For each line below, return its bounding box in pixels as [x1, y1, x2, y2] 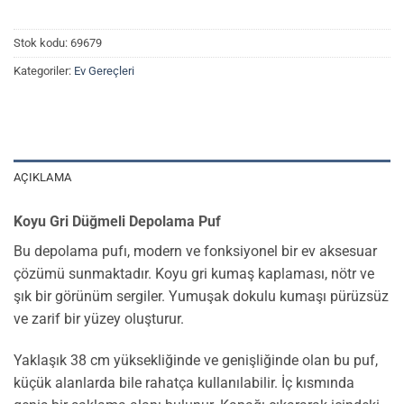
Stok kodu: [14, 36, 70, 50]
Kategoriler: [14, 64, 74, 78]
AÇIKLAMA [14, 170, 72, 184]
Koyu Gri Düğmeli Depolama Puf [14, 212, 221, 230]
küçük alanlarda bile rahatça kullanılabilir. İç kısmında [14, 373, 354, 391]
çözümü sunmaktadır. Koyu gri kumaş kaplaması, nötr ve [14, 264, 374, 282]
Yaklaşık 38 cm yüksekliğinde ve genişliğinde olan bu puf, [14, 351, 378, 369]
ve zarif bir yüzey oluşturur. [14, 309, 184, 327]
